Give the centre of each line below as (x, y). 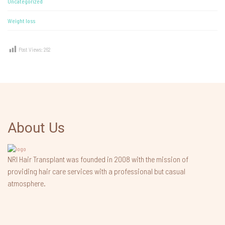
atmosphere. (27, 183)
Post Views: (31, 50)
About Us (36, 128)
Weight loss (21, 21)
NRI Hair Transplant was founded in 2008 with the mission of (98, 159)
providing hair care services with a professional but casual (96, 171)
